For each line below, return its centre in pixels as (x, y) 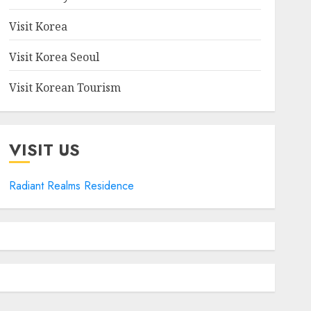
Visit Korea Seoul (54, 57)
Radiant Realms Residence (71, 186)
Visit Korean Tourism (65, 87)
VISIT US (44, 150)
